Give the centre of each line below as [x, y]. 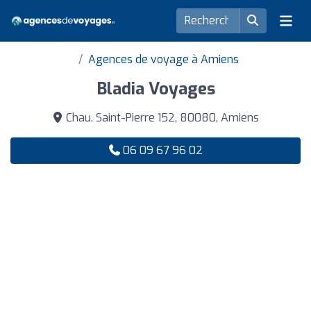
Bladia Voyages [155, 89]
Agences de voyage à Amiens [163, 59]
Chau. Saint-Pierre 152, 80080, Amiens [161, 118]
